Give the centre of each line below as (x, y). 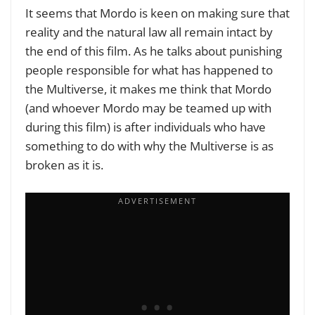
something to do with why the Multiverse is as (149, 146)
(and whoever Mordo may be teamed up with (148, 108)
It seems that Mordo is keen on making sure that (157, 13)
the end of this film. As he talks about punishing (154, 51)
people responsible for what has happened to (149, 70)
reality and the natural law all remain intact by (149, 32)
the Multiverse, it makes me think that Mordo (148, 89)
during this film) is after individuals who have (146, 127)
